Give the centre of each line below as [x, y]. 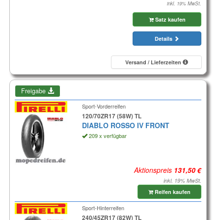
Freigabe [34, 91]
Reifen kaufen [172, 192]
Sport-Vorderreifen [104, 106]
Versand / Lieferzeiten [154, 62]
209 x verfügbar [107, 136]
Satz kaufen [169, 20]
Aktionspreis [154, 170]
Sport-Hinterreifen [103, 208]
